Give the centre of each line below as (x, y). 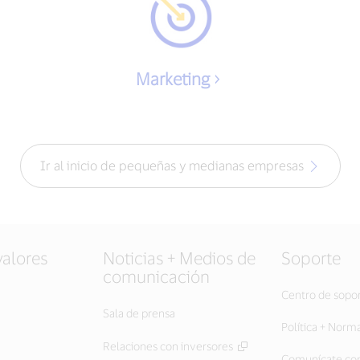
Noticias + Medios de (179, 257)
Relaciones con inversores (168, 346)
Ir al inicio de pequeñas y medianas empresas (172, 165)
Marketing (173, 78)
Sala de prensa (139, 313)
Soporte (311, 257)
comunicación (156, 276)
